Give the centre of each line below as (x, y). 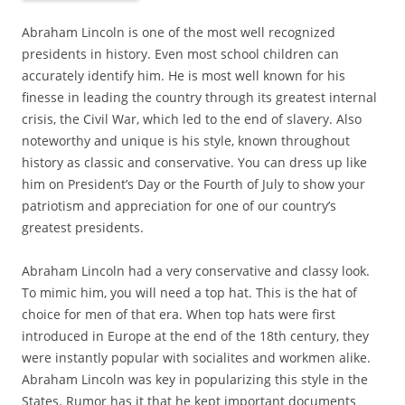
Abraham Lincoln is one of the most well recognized (179, 32)
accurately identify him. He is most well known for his (184, 75)
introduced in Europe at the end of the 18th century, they (195, 336)
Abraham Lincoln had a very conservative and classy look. (196, 271)
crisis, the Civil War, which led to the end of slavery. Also (192, 119)
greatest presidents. (83, 227)
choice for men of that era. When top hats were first (179, 314)
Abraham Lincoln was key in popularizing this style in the (195, 379)
